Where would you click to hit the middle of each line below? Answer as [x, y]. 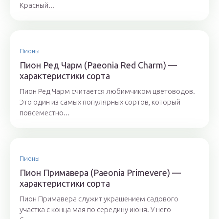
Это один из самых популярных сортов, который [100, 102]
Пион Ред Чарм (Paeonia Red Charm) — [98, 65]
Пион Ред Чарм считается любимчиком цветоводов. [107, 91]
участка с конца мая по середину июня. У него [95, 209]
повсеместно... [44, 113]
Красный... [37, 5]
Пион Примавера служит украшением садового [99, 199]
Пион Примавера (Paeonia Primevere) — [100, 173]
